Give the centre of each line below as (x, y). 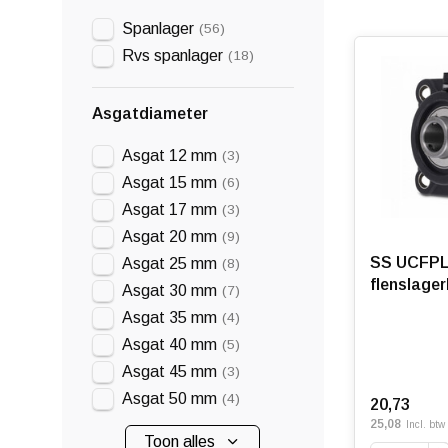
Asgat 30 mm (169, 290)
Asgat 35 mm (169, 317)
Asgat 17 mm (169, 209)
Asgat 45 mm (169, 371)
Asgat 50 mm (169, 398)
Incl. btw (425, 424)
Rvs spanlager (172, 55)
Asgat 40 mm (169, 344)
